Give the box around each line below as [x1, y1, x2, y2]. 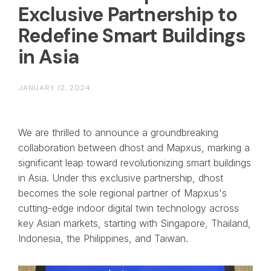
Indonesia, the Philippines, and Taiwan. [18, 232, 188, 244]
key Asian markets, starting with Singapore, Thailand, [18, 217, 251, 229]
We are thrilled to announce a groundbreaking [18, 126, 218, 139]
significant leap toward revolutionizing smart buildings [18, 156, 251, 169]
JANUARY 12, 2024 [18, 82, 91, 93]
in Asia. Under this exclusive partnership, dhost [18, 171, 223, 184]
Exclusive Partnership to [18, 1, 238, 27]
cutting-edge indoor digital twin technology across [18, 201, 239, 214]
